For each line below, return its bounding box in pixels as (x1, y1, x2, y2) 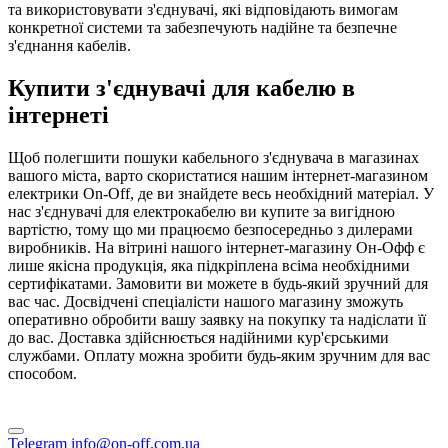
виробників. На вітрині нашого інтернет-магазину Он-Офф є (8, 238, 425, 256)
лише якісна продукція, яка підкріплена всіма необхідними (8, 256, 410, 274)
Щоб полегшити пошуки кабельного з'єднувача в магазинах (8, 148, 419, 166)
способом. (8, 364, 77, 382)
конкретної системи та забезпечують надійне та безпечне (8, 18, 397, 36)
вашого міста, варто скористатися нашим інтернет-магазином (8, 166, 428, 184)
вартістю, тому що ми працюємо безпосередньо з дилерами (8, 220, 413, 238)
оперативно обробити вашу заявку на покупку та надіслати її (8, 310, 426, 328)
